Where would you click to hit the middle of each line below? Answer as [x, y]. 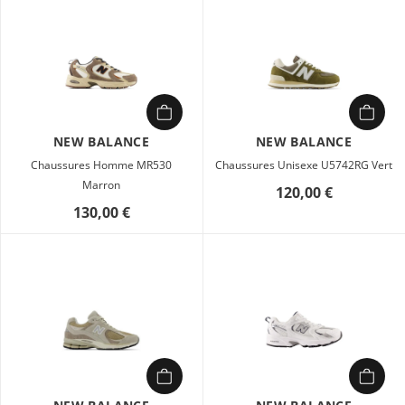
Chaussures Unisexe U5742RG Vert [304, 165]
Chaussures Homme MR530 [101, 165]
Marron [101, 185]
